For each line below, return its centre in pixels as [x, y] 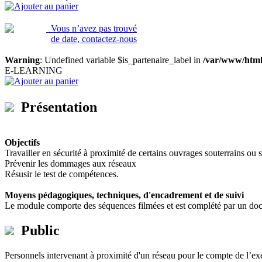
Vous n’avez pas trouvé [94, 28]
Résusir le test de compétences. [62, 174]
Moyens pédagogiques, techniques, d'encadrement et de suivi [124, 195]
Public [37, 230]
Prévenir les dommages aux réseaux [70, 163]
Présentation [56, 107]
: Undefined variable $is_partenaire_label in [121, 60]
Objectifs [22, 142]
